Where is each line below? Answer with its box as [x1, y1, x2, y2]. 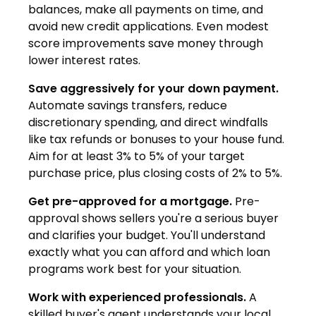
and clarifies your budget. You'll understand [28, 226, 265, 243]
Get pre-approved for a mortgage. [28, 193, 232, 209]
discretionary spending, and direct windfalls [28, 114, 268, 130]
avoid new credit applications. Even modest [28, 18, 269, 35]
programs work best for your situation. [28, 260, 241, 277]
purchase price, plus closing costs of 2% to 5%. [28, 164, 282, 181]
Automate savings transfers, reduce [28, 97, 227, 114]
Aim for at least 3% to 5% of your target [28, 147, 245, 164]
